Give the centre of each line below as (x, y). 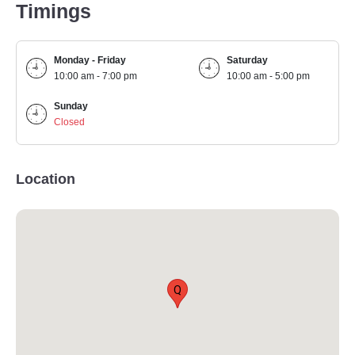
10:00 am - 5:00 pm (269, 76)
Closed (70, 122)
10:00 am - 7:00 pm (96, 76)
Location (46, 179)
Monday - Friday (90, 60)
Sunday (71, 106)
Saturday (248, 60)
